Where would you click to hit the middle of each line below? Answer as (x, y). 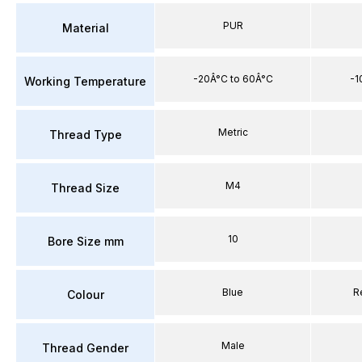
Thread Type (85, 134)
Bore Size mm (85, 241)
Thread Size (85, 187)
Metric (233, 132)
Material (85, 27)
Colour (85, 294)
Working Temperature (85, 81)
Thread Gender (85, 347)
